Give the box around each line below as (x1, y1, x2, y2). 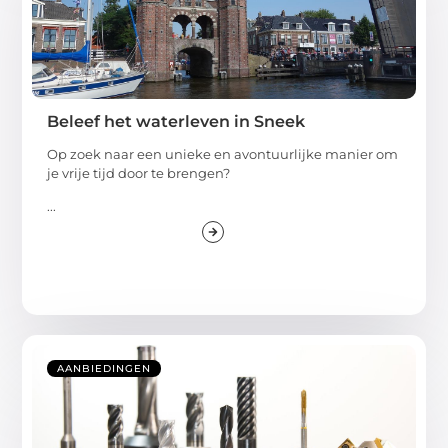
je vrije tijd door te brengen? (47, 165, 231, 181)
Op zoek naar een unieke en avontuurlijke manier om (47, 146, 399, 162)
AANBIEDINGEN (57, 362, 152, 376)
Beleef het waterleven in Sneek (47, 112, 306, 131)
